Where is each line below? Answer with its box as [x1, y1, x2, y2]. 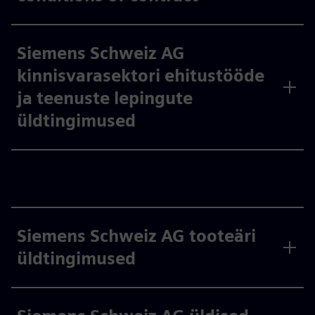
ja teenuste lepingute [17, 88, 193, 108]
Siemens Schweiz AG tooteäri [17, 226, 256, 246]
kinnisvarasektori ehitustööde [17, 65, 264, 86]
